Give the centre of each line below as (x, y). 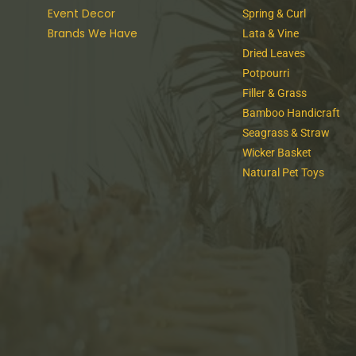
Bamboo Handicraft (291, 113)
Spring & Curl (274, 14)
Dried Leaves (273, 54)
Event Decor (81, 14)
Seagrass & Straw (286, 133)
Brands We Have (93, 34)
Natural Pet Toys (283, 173)
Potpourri (265, 74)
